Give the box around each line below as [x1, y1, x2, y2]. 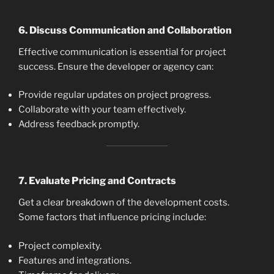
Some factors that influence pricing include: [18, 212, 206, 223]
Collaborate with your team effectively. [18, 104, 186, 116]
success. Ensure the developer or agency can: [18, 61, 213, 72]
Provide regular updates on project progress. [18, 89, 211, 101]
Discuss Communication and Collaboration [29, 24, 232, 36]
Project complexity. [18, 240, 102, 251]
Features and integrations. [18, 254, 131, 266]
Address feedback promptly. [18, 119, 139, 130]
